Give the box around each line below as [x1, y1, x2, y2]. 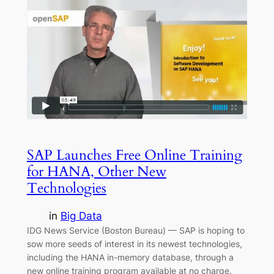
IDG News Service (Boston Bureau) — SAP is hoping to [26, 224, 245, 235]
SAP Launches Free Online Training [26, 145, 242, 165]
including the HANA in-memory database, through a [26, 251, 234, 262]
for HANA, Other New [26, 161, 166, 181]
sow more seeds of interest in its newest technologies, [26, 238, 242, 249]
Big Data [60, 209, 102, 222]
